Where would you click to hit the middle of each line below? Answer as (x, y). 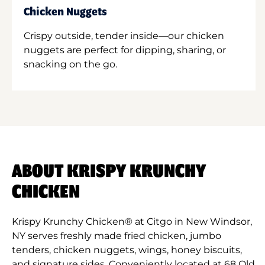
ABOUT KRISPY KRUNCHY (109, 171)
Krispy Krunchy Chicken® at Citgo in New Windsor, (132, 221)
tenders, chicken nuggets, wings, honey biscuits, (127, 250)
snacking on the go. (70, 64)
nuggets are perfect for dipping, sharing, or (125, 50)
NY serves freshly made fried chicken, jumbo (117, 235)
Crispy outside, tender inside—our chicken (124, 35)
